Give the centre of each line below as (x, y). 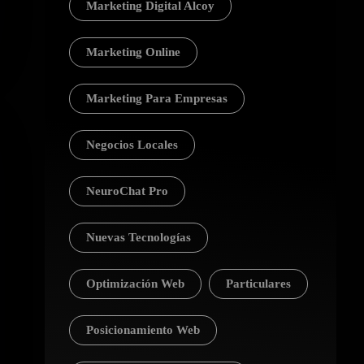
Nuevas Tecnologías (138, 237)
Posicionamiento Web (143, 330)
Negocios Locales (132, 145)
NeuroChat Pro (127, 191)
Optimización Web (135, 284)
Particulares (258, 284)
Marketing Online (133, 52)
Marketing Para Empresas (156, 98)
